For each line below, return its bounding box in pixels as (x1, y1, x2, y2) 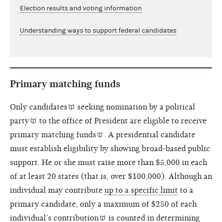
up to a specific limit (105, 185, 178, 195)
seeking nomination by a (75, 102, 166, 111)
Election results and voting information (20, 4, 142, 12)
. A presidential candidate (104, 130, 196, 139)
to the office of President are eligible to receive (37, 116, 207, 125)
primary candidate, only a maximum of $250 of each (10, 199, 197, 209)
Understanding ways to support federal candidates (20, 26, 176, 35)
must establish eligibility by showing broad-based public (10, 144, 210, 153)
